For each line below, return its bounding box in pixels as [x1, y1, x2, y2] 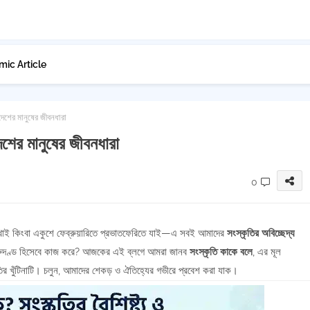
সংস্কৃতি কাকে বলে [189, 246, 253, 258]
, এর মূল [252, 246, 281, 258]
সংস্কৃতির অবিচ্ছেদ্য [226, 227, 295, 239]
